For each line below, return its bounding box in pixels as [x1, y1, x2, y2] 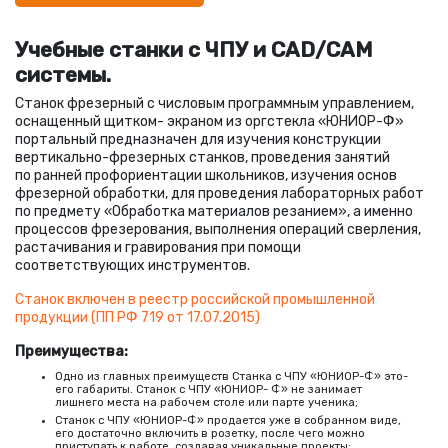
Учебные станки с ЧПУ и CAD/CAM [15, 37, 372, 63]
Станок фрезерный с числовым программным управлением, [15, 95, 414, 113]
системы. [15, 62, 111, 88]
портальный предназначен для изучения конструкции [15, 131, 381, 149]
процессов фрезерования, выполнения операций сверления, [15, 221, 421, 239]
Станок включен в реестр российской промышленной [15, 291, 375, 309]
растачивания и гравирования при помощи [15, 239, 301, 257]
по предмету [15, 203, 101, 221]
